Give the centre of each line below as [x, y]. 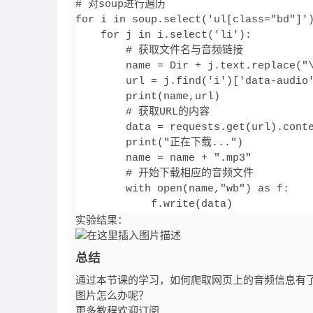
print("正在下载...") [159, 143]
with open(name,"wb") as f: [182, 189]
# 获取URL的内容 [143, 112]
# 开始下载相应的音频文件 [165, 173]
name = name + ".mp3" [163, 158]
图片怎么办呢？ [112, 295]
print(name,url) [148, 96]
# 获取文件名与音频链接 [159, 50]
